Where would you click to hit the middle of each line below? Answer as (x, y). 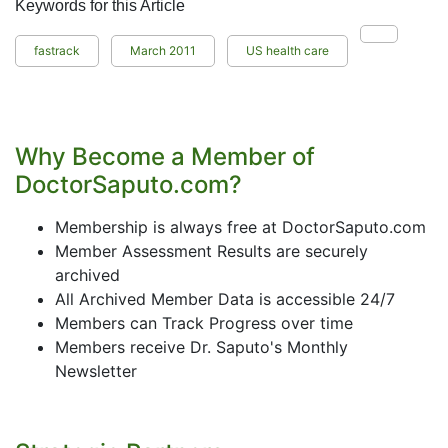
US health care (287, 50)
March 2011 (163, 50)
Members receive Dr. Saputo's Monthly (201, 347)
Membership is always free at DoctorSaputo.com (240, 227)
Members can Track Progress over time (204, 323)
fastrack (57, 50)
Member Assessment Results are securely (211, 251)
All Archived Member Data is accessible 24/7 (225, 299)
